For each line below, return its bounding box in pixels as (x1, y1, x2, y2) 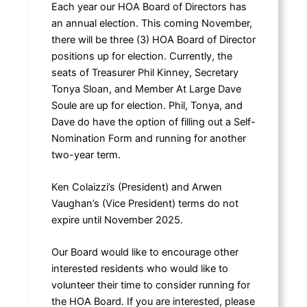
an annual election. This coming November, (51, 16, 252, 29)
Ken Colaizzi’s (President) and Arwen (51, 181, 222, 194)
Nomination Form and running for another (51, 132, 246, 145)
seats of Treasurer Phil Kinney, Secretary (51, 66, 238, 79)
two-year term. (51, 148, 121, 161)
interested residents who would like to (51, 262, 228, 275)
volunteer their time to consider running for (51, 279, 250, 292)
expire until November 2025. (51, 214, 183, 227)
